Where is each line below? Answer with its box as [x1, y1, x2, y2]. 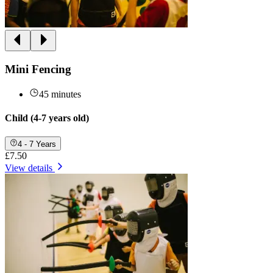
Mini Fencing [5, 63, 71, 76]
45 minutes [39, 88, 81, 99]
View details [5, 162, 52, 173]
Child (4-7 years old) [5, 113, 89, 124]
